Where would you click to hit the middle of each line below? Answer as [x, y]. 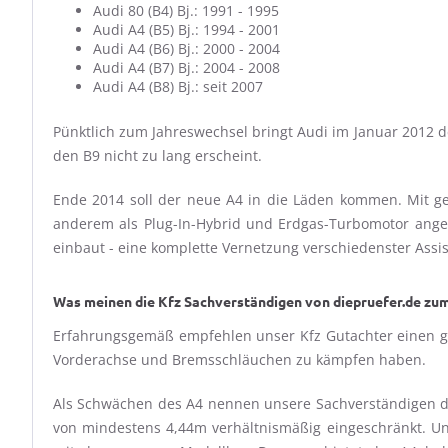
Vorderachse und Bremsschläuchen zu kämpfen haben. [239, 359]
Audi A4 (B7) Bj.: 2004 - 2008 [186, 67]
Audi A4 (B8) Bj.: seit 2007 [178, 86]
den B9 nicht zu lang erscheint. [157, 155]
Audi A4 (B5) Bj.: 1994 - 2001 [186, 29]
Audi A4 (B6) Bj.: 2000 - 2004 [186, 48]
